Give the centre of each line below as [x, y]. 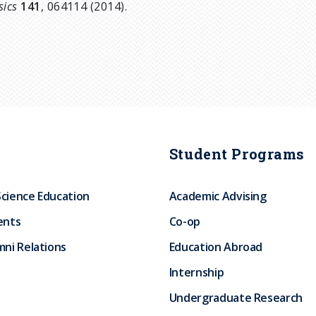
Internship [196, 272]
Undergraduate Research [236, 297]
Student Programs [237, 153]
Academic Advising [218, 196]
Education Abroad [216, 247]
